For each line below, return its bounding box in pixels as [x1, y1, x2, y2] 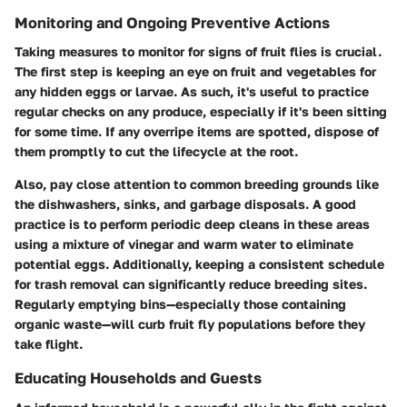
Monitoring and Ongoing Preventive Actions [15, 14, 330, 33]
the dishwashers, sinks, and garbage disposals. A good [15, 196, 356, 213]
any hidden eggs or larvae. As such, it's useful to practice [15, 84, 369, 100]
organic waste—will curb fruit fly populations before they [15, 316, 365, 333]
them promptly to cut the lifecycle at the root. [15, 144, 298, 160]
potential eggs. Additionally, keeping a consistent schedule [15, 256, 384, 273]
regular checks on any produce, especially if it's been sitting [15, 104, 387, 120]
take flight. [15, 336, 83, 352]
